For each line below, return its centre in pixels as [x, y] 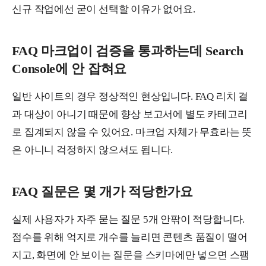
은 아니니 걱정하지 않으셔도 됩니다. [93, 150]
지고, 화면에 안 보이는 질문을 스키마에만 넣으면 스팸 [131, 255]
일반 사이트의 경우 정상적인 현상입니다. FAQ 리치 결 [130, 97]
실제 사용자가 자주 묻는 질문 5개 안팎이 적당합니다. [129, 220]
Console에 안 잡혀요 [69, 69]
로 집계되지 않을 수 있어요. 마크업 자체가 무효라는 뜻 [132, 132]
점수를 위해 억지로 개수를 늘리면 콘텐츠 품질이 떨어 [130, 237]
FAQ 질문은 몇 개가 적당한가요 [102, 192]
